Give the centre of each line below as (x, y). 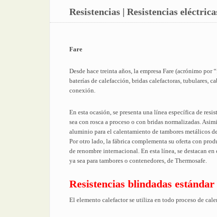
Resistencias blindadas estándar (142, 184)
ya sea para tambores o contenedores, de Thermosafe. (138, 161)
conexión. (82, 90)
